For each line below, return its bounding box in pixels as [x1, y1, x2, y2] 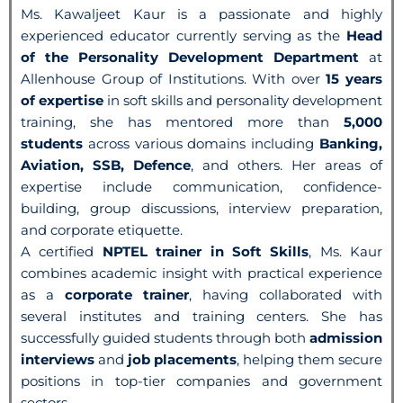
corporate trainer [65, 285, 189, 303]
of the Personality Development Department [21, 48, 359, 66]
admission [309, 328, 382, 346]
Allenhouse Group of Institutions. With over [21, 69, 327, 87]
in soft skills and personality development [103, 91, 382, 109]
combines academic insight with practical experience [21, 264, 382, 282]
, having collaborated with [189, 285, 382, 303]
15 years [326, 69, 383, 87]
